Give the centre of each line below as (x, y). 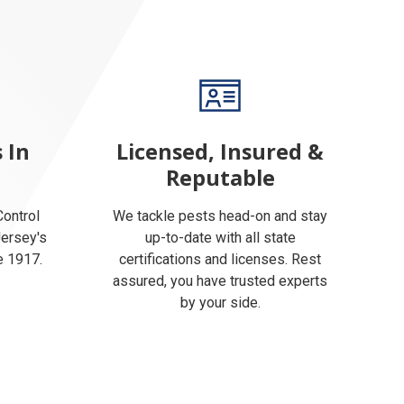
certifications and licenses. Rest (220, 259)
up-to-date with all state (220, 238)
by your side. (220, 303)
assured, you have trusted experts (220, 281)
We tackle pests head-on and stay (220, 216)
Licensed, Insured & (220, 151)
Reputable (220, 178)
